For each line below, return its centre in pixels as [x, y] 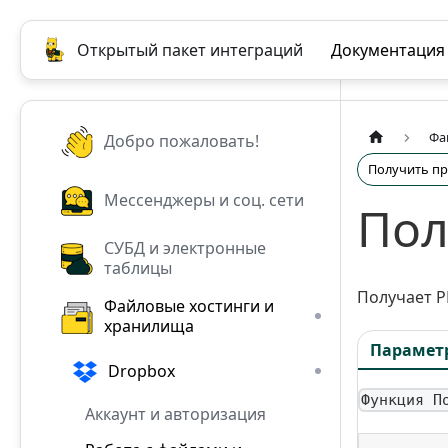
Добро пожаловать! [182, 141]
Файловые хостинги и [189, 306]
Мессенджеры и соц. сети [204, 199]
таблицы [138, 267]
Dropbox [142, 370]
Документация [388, 50]
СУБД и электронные [185, 247]
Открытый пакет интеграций [190, 50]
